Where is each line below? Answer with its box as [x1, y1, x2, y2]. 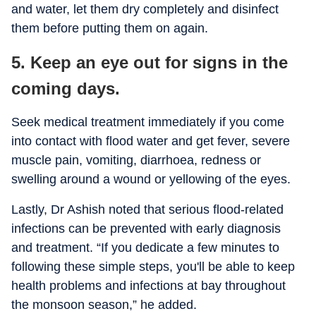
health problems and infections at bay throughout [11, 279, 286, 293]
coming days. [11, 79, 120, 98]
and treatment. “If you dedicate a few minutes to [11, 241, 279, 255]
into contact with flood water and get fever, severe [11, 134, 290, 148]
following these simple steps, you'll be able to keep [11, 260, 295, 274]
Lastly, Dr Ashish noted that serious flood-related [11, 202, 284, 217]
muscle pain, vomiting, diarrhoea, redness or [11, 153, 261, 167]
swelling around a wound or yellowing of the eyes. [11, 172, 291, 186]
